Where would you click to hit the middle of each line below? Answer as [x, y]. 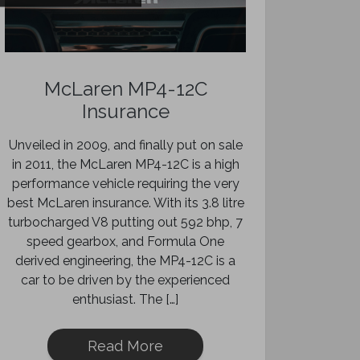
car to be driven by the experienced [125, 280]
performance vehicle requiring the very [125, 184]
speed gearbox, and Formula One [125, 241]
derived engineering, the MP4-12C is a [125, 261]
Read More [125, 346]
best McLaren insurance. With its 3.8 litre [125, 203]
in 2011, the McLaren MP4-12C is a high [125, 164]
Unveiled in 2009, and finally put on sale [125, 145]
